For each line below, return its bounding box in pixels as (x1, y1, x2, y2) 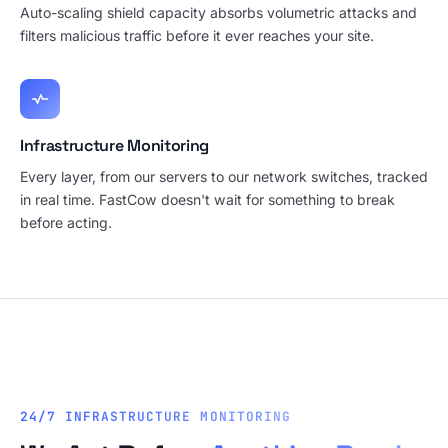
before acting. (20, 214, 112, 231)
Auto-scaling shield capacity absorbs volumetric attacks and (20, 4, 417, 21)
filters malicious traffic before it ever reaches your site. (20, 27, 374, 44)
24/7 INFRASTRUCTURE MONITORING (20, 408, 291, 425)
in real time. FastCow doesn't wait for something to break (20, 191, 395, 208)
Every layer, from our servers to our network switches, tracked (20, 168, 428, 185)
